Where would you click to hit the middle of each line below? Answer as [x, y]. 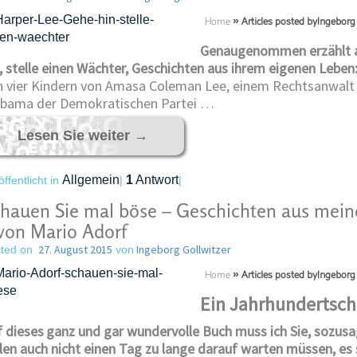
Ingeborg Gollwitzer [182, 249]
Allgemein [90, 180]
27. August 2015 [75, 249]
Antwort [155, 180]
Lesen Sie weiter [75, 135]
